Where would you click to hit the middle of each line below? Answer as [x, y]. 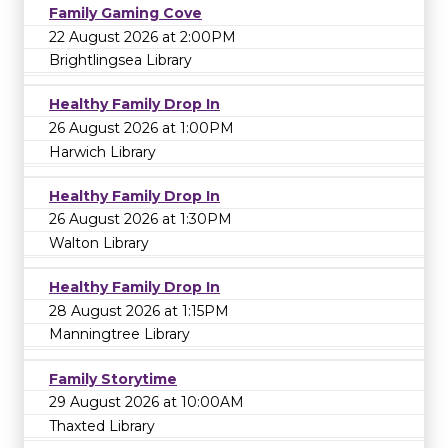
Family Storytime [113, 378]
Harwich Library [102, 151]
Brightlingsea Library [120, 60]
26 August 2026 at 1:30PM [140, 219]
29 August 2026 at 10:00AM [146, 402]
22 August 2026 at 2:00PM [142, 36]
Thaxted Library [102, 425]
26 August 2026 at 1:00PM [141, 127]
